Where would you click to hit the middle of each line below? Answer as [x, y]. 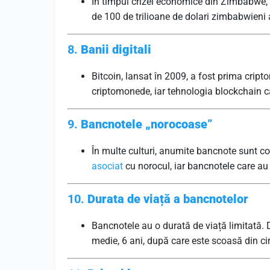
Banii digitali [116, 49]
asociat [107, 166]
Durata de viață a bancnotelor [168, 199]
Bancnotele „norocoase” [147, 124]
